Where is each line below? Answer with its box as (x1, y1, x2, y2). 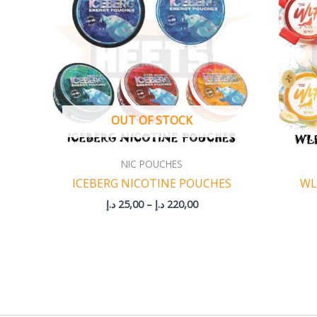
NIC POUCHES (121, 156, 183, 171)
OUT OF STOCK (111, 112, 192, 128)
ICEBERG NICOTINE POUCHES (72, 175, 231, 192)
